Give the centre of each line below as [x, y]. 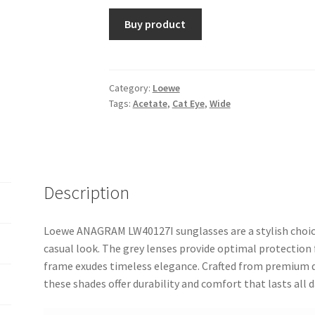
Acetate [150, 103]
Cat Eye [188, 103]
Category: [130, 88]
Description [87, 192]
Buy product [155, 24]
